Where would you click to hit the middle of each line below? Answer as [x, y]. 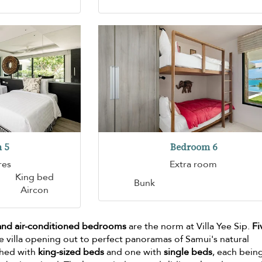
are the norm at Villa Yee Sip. [189, 226]
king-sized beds [71, 252]
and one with [134, 252]
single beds [188, 252]
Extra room [194, 164]
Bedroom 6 [193, 147]
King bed [34, 177]
